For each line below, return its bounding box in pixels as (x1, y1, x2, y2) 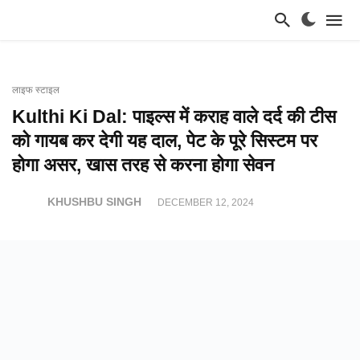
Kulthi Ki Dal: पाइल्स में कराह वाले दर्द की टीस (12, 106, 336, 127)
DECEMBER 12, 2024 (157, 196, 254, 208)
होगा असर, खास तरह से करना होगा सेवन (12, 154, 274, 175)
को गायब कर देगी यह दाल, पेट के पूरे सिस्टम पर (12, 130, 317, 151)
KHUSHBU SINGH (47, 195, 141, 208)
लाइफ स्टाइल (12, 84, 59, 96)
